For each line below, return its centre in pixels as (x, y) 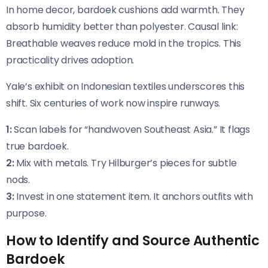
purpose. (26, 214)
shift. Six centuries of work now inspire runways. (113, 103)
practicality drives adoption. (70, 60)
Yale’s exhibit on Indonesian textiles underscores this (126, 87)
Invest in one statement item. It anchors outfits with (133, 197)
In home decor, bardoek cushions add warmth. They (125, 10)
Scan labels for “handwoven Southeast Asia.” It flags (131, 130)
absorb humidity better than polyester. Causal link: (122, 27)
